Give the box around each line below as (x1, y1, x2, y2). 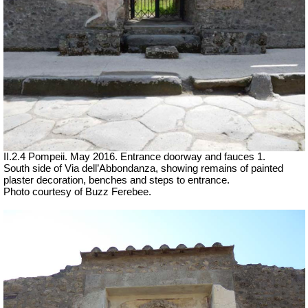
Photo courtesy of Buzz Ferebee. (3, 186, 151, 198)
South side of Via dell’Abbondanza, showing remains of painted (3, 163, 283, 175)
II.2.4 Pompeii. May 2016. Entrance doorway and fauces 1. (3, 151, 265, 163)
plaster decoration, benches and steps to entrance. (3, 175, 230, 186)
